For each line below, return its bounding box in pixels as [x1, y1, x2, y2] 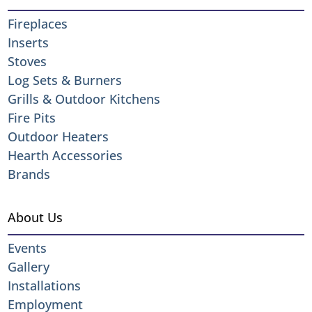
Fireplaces [8, 15, 68, 32]
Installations [8, 276, 81, 294]
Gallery [8, 258, 50, 275]
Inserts [8, 33, 49, 51]
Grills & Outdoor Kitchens [8, 90, 161, 107]
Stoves [8, 52, 47, 70]
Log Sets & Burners [8, 71, 123, 88]
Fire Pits [8, 109, 56, 126]
